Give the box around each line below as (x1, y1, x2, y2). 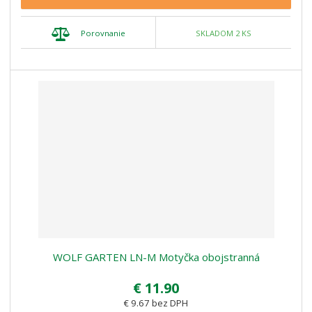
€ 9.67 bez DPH (124, 296, 188, 309)
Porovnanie (80, 27, 125, 38)
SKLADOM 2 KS (195, 28, 251, 39)
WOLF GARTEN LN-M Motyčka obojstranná (52, 249, 260, 264)
